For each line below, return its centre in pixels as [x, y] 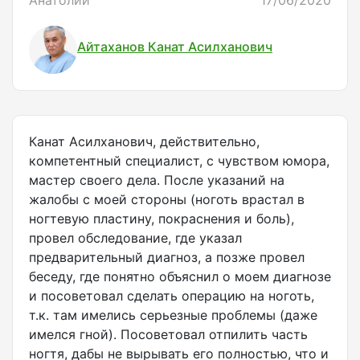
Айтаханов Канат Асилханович [175, 46]
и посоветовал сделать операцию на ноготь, [172, 296]
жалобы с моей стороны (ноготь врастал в [167, 200]
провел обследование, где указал [135, 238]
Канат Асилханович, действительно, [144, 142]
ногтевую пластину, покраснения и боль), [162, 219]
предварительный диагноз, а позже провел [167, 258]
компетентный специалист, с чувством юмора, [179, 161]
